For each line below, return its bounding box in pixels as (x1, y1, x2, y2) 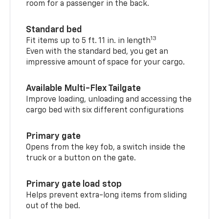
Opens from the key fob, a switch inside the (26, 143, 186, 152)
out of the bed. (26, 202, 81, 210)
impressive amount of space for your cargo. (26, 58, 185, 66)
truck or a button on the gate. (26, 154, 136, 162)
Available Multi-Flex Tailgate (26, 84, 141, 93)
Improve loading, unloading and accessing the (26, 95, 192, 104)
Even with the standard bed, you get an (26, 47, 169, 56)
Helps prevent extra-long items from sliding (26, 191, 187, 199)
